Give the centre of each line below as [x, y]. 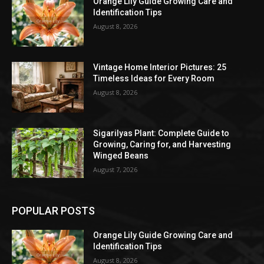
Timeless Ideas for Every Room [154, 79]
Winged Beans [121, 155]
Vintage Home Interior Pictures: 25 [160, 67]
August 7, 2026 [115, 169]
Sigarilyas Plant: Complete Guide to [161, 133]
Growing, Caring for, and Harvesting [162, 144]
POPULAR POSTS [53, 211]
